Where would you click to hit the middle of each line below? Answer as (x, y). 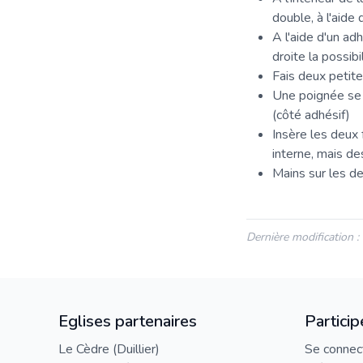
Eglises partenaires (128, 321)
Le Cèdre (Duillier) (109, 349)
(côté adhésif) (313, 115)
